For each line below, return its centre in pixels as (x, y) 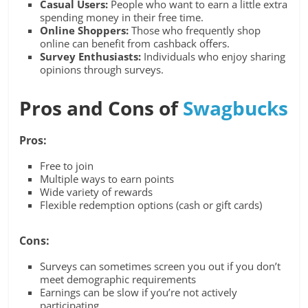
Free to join (67, 166)
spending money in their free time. (122, 18)
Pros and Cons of (101, 108)
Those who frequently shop (195, 31)
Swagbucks (236, 108)
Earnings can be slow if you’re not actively (139, 293)
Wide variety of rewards (97, 192)
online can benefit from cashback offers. (135, 44)
